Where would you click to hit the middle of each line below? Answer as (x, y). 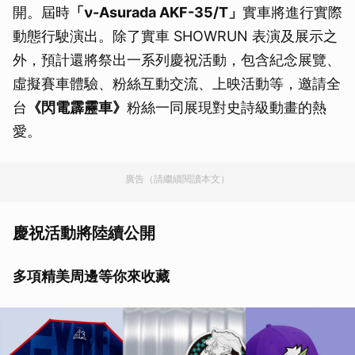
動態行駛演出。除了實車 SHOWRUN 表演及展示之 (175, 36)
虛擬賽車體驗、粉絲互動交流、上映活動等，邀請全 (177, 84)
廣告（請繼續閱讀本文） (177, 179)
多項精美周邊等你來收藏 (91, 277)
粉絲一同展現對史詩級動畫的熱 (227, 108)
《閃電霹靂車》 (77, 108)
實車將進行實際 (292, 13)
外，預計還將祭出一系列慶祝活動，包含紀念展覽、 (177, 60)
